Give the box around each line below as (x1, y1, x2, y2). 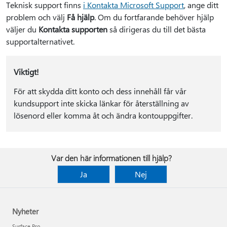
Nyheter (12, 206, 39, 216)
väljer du (6, 24, 39, 34)
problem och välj (6, 12, 67, 22)
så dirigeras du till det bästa (107, 24, 206, 34)
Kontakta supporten (39, 24, 107, 34)
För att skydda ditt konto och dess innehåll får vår (13, 86, 186, 96)
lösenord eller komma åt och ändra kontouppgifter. (13, 110, 193, 121)
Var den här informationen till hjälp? (51, 153, 172, 163)
